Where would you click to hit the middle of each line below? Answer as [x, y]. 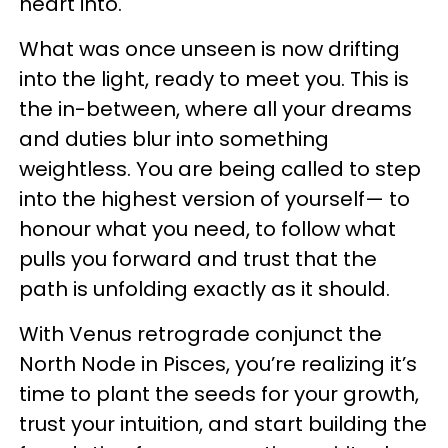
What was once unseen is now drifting [209, 48]
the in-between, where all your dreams [215, 108]
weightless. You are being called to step [220, 168]
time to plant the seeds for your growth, [219, 393]
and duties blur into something [174, 138]
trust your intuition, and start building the [223, 423]
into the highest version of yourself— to [214, 198]
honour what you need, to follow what [207, 228]
